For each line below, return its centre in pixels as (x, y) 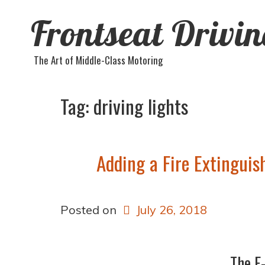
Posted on (90, 210)
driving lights (141, 106)
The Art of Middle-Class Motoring (98, 60)
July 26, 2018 (172, 210)
